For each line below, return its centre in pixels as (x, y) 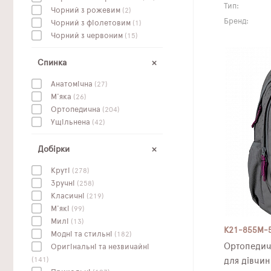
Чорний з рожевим (87, 11)
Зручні (64, 184)
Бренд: (236, 21)
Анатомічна (73, 84)
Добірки (54, 149)
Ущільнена (71, 122)
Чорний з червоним (88, 36)
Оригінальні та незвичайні (100, 247)
